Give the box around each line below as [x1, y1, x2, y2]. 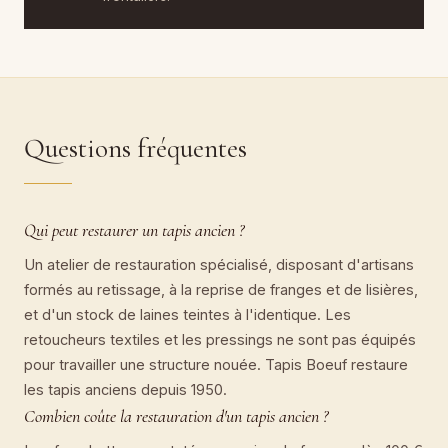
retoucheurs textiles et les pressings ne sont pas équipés [24, 331, 416, 349]
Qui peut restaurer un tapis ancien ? [24, 219, 244, 242]
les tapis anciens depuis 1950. [24, 381, 227, 399]
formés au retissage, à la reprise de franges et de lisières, [24, 281, 418, 299]
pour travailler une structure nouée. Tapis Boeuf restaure [24, 356, 408, 374]
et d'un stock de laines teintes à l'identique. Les [24, 306, 351, 324]
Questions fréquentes [24, 131, 247, 165]
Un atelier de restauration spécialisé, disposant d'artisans [24, 256, 414, 274]
